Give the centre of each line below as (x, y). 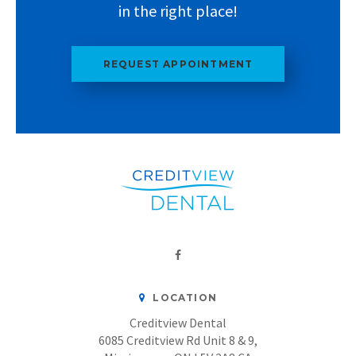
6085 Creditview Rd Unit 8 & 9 (176, 340)
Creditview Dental (178, 322)
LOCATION (183, 297)
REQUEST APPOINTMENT (178, 64)
